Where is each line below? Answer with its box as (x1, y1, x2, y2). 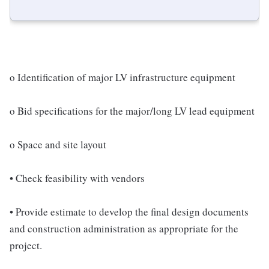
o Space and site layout (10, 138, 106, 151)
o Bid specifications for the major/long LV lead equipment (10, 104, 255, 118)
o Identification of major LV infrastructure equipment (10, 70, 235, 84)
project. (10, 238, 42, 252)
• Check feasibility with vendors (10, 171, 145, 185)
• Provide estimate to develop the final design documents (10, 205, 249, 219)
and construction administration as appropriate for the (10, 222, 238, 235)
